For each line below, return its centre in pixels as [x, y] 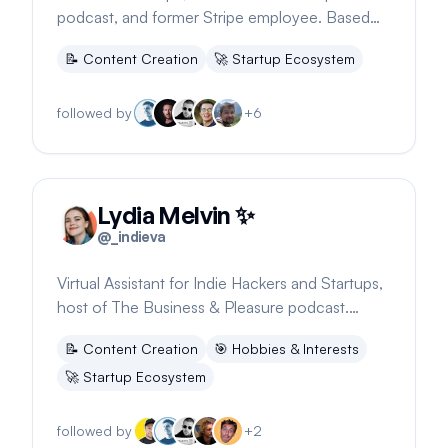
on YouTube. [101, 41]
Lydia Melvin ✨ [176, 215]
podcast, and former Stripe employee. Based [213, 17]
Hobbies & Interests [295, 348]
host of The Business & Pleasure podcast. [203, 307]
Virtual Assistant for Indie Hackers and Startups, [220, 283]
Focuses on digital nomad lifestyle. [176, 331]
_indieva [138, 236]
